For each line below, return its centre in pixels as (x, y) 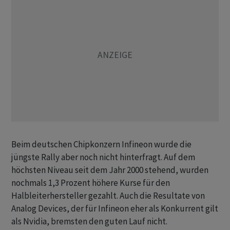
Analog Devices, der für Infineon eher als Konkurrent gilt (115, 209)
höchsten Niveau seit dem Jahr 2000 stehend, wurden (110, 170)
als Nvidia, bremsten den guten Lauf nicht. (89, 222)
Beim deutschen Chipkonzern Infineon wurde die (101, 145)
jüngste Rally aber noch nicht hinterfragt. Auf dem (103, 157)
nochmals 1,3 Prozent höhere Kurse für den (91, 183)
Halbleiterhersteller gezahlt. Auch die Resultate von (108, 196)
